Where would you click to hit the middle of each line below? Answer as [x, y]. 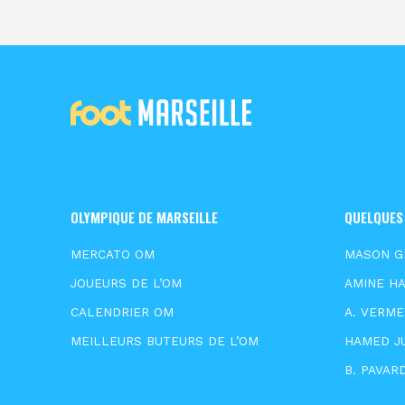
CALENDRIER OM [122, 312]
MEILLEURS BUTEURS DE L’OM [165, 341]
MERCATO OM [113, 254]
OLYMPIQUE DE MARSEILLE [145, 217]
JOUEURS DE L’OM [127, 283]
